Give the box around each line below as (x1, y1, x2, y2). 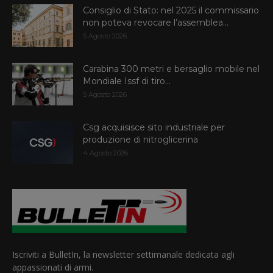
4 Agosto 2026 (83, 149, 128, 158)
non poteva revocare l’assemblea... (83, 17, 229, 29)
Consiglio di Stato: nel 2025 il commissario (83, 5, 259, 16)
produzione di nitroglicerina (83, 134, 198, 146)
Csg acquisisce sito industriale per (83, 122, 225, 133)
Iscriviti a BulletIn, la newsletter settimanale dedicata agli (12, 249, 235, 261)
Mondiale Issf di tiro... (83, 76, 171, 87)
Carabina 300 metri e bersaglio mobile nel (83, 63, 260, 75)
